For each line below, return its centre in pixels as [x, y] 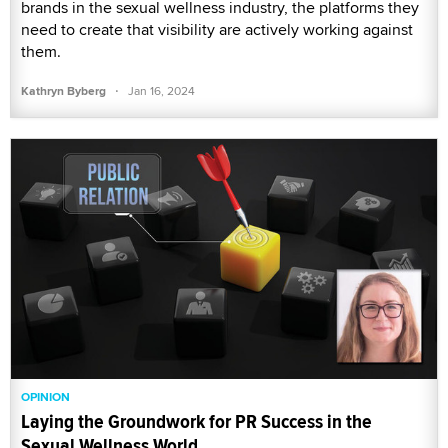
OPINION [45, 396]
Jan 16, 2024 [161, 91]
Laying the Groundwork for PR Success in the [196, 421]
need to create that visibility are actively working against [217, 30]
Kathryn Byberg [63, 91]
